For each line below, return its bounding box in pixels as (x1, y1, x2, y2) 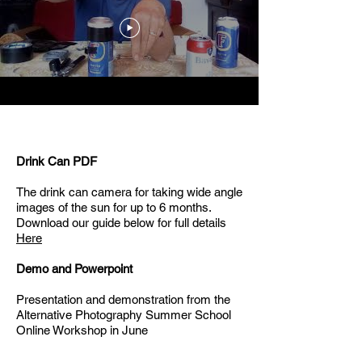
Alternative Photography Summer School (16, 307, 231, 322)
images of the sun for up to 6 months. (16, 200, 211, 214)
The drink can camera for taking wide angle (16, 184, 242, 199)
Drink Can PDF (16, 154, 97, 168)
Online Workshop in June (16, 322, 148, 337)
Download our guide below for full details (16, 215, 226, 229)
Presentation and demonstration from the (16, 292, 230, 306)
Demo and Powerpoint (16, 261, 133, 276)
